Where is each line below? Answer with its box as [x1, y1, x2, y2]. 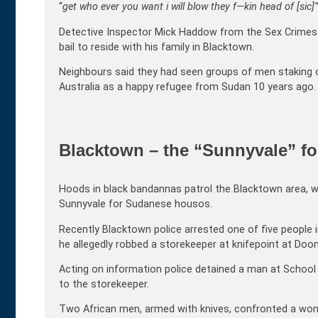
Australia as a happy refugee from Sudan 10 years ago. [59, 81, 316, 94]
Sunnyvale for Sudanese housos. [59, 198, 212, 211]
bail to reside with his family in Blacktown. [59, 40, 254, 53]
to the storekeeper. [59, 278, 149, 291]
